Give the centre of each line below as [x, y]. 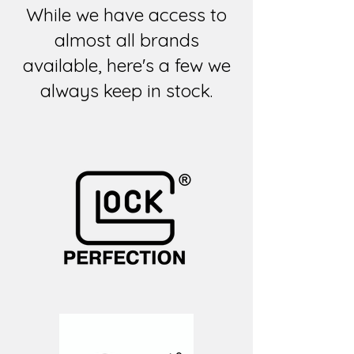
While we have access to [126, 14]
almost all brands [126, 40]
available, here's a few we [126, 65]
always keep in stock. [126, 90]
